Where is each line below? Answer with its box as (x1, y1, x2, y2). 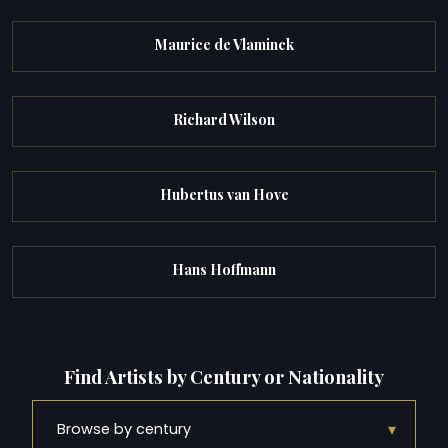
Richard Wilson (173, 110, 275, 130)
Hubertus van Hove (159, 185, 289, 205)
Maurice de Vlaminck (154, 34, 294, 54)
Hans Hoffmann (172, 260, 276, 280)
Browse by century (57, 419, 191, 440)
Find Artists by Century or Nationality (64, 363, 384, 389)
